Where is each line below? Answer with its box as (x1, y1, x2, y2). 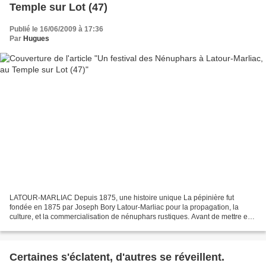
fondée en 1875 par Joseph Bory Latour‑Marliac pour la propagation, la (9, 202, 239, 211)
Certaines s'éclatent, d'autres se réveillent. (9, 251, 224, 263)
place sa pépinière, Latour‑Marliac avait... (9, 221, 142, 230)
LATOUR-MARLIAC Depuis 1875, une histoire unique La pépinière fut (9, 193, 234, 202)
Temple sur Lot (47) (9, 1, 107, 14)
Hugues (23, 34, 49, 43)
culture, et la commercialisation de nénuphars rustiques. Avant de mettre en (9, 212, 252, 221)
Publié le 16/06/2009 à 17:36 (9, 25, 103, 34)
